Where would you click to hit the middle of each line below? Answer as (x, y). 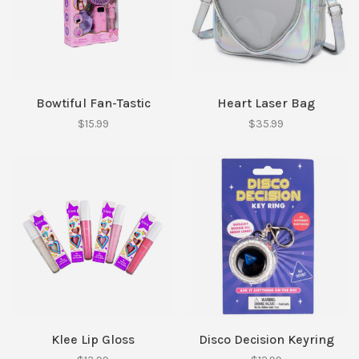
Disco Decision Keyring (266, 339)
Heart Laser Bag (266, 103)
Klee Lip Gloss (93, 339)
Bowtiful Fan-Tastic (93, 103)
